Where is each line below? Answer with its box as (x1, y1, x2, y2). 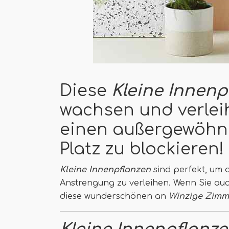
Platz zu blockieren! (60, 140, 224, 158)
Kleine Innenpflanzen (60, 165, 151, 174)
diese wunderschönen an (60, 192, 169, 201)
